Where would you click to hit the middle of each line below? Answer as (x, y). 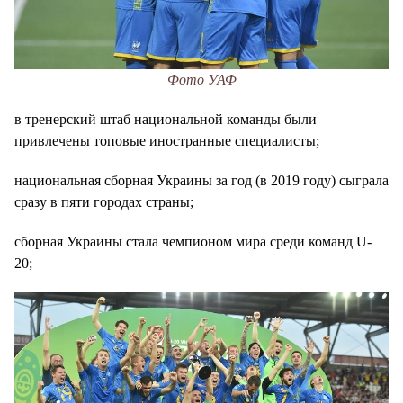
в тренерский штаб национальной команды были (166, 119)
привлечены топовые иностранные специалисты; (167, 140)
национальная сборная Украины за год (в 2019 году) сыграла (201, 180)
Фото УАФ (201, 79)
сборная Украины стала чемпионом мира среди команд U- (193, 241)
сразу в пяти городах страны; (104, 201)
